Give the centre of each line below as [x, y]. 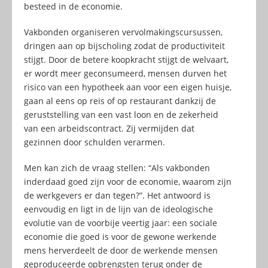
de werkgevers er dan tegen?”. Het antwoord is [117, 195]
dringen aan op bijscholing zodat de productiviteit [124, 45]
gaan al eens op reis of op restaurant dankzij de [120, 100]
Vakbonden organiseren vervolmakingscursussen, [123, 32]
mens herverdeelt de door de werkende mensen [121, 250]
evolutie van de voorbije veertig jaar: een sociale [121, 223]
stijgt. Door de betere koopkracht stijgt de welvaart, [126, 59]
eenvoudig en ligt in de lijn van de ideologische [118, 209]
